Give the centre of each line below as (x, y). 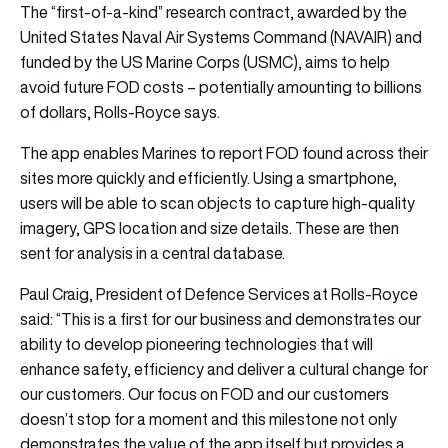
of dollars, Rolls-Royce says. (120, 112)
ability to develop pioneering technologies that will (196, 344)
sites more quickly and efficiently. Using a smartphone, (208, 178)
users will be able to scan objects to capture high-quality (217, 203)
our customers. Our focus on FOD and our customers (204, 394)
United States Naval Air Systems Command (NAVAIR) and (221, 37)
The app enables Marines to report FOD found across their (224, 153)
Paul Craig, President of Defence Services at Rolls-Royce (219, 294)
